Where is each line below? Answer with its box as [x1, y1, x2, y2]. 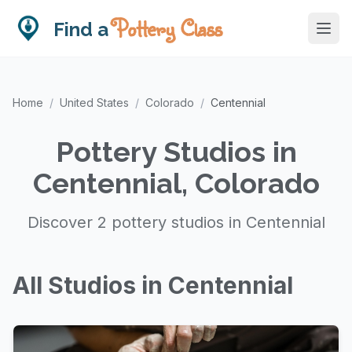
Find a [53, 18, 113, 41]
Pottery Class [113, 13, 222, 43]
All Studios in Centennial [13, 271, 293, 299]
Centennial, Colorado [32, 167, 320, 200]
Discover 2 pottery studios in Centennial [27, 213, 325, 232]
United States [60, 96, 129, 109]
